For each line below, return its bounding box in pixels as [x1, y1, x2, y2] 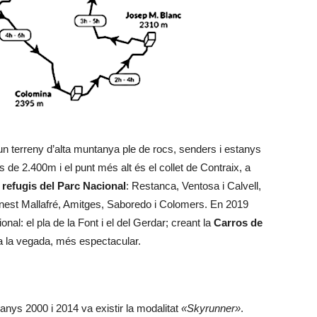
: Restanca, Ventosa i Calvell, [126, 180, 261, 192]
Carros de [214, 217, 263, 229]
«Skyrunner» [181, 302, 241, 314]
